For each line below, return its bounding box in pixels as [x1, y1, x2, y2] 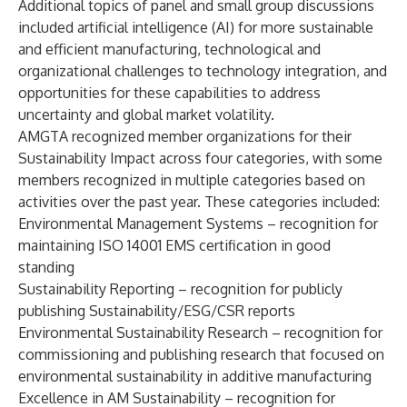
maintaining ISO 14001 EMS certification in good [18, 236, 331, 254]
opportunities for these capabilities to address [18, 84, 321, 102]
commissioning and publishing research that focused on [18, 345, 384, 363]
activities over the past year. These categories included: [18, 193, 380, 211]
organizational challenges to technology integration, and [18, 62, 387, 80]
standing [18, 258, 74, 276]
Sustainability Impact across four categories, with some [18, 149, 382, 167]
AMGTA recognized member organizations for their [18, 127, 352, 145]
